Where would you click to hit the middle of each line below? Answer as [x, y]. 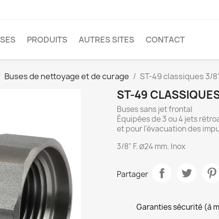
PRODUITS [47, 40]
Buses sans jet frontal [154, 109]
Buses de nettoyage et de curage [67, 76]
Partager [132, 174]
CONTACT [165, 40]
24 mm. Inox [165, 146]
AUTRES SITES [107, 40]
